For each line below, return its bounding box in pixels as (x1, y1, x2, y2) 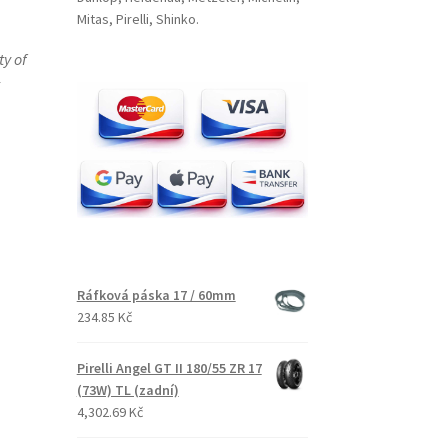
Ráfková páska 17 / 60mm (76, 285, 236, 304)
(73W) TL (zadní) (76, 380, 179, 399)
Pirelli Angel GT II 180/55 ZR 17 (76, 358, 262, 377)
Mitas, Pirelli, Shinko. (76, 10, 199, 29)
